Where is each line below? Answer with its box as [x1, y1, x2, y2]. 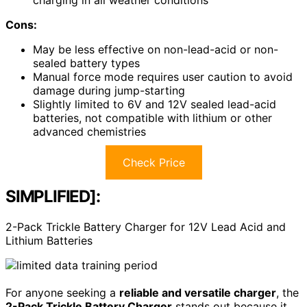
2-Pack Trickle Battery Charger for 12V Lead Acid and [5, 219, 286, 234]
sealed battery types [33, 56, 140, 70]
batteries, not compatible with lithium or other [33, 110, 272, 125]
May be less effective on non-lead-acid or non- [33, 42, 278, 56]
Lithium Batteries [5, 233, 93, 247]
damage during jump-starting [33, 83, 185, 97]
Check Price [122, 155, 185, 169]
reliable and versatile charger [119, 285, 276, 299]
